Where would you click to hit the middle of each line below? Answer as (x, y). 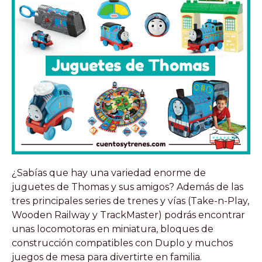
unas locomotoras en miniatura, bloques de (113, 229)
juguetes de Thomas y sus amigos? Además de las (127, 187)
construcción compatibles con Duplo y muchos (122, 243)
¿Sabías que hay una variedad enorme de (109, 173)
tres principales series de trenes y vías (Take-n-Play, (130, 201)
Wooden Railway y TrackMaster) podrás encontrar (128, 215)
